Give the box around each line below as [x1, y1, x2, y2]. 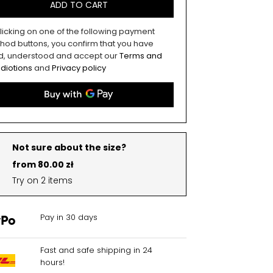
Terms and [119, 50, 162, 62]
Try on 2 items [12, 174, 73, 186]
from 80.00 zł [12, 158, 74, 171]
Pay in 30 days [40, 211, 97, 223]
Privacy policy [51, 62, 106, 74]
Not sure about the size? [12, 141, 127, 154]
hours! [40, 257, 65, 268]
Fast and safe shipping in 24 [40, 244, 152, 256]
